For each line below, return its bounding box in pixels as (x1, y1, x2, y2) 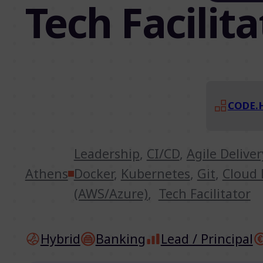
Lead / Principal (160, 230, 253, 247)
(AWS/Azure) (73, 184, 148, 202)
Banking (95, 230, 146, 247)
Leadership (73, 144, 140, 162)
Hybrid (40, 230, 80, 247)
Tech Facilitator (158, 184, 251, 202)
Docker (73, 164, 114, 182)
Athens (25, 164, 68, 182)
